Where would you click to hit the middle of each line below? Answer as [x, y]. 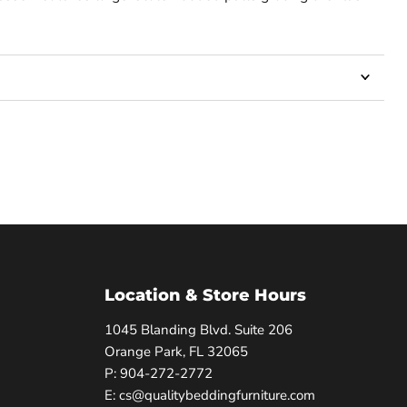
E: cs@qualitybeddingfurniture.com [209, 395]
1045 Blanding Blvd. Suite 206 [198, 329]
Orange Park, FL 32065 [176, 351]
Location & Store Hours [205, 295]
